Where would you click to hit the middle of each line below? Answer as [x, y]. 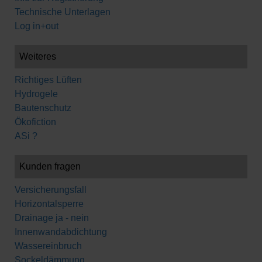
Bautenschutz [43, 108]
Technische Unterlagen [63, 12]
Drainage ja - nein [52, 218]
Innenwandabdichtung [61, 232]
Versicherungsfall [51, 189]
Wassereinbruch [48, 246]
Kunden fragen [50, 166]
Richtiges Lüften [48, 80]
